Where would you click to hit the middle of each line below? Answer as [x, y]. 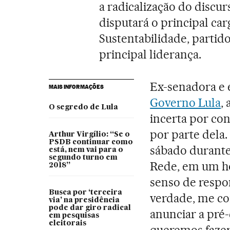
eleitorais [67, 224]
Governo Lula [185, 103]
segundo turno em [83, 158]
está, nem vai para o [86, 150]
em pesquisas [74, 216]
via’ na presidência [84, 200]
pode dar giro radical [90, 208]
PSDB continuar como [91, 142]
